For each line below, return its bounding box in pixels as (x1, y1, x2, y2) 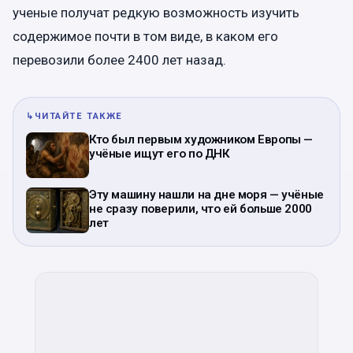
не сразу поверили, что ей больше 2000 (89, 202, 312, 217)
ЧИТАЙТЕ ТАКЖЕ (34, 111, 123, 122)
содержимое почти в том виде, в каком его (13, 28, 278, 45)
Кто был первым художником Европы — (89, 132, 314, 147)
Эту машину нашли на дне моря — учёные (89, 188, 324, 203)
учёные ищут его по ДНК (89, 147, 230, 162)
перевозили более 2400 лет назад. (13, 52, 226, 69)
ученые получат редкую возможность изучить (13, 5, 299, 21)
